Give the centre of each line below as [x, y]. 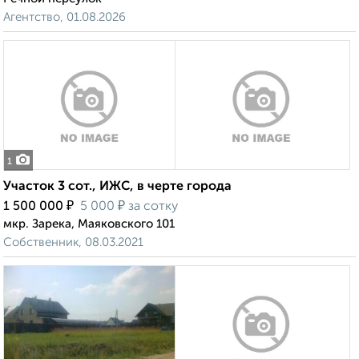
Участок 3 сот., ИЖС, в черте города [117, 187]
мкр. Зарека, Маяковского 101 [89, 224]
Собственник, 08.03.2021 [73, 243]
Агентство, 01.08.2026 [65, 18]
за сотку [151, 207]
